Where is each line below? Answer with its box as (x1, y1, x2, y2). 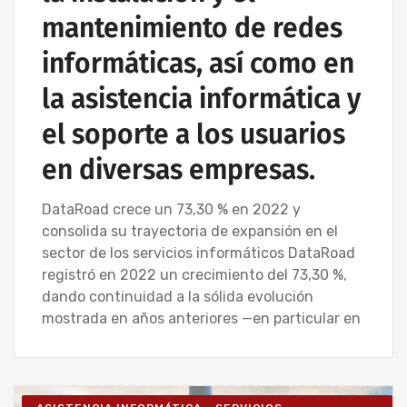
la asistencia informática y (42, 82, 361, 115)
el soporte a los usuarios (42, 117, 345, 151)
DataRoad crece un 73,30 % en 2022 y (42, 200, 301, 218)
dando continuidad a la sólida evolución (42, 287, 313, 305)
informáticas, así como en (42, 46, 354, 80)
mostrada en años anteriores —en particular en (42, 309, 361, 327)
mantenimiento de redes (42, 11, 342, 45)
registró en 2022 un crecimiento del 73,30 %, (42, 265, 347, 283)
